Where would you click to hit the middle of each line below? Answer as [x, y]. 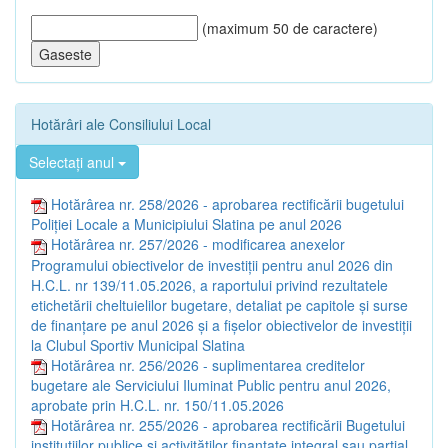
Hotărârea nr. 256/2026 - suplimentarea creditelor [208, 364]
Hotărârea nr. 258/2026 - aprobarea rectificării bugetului [227, 203]
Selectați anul [73, 161]
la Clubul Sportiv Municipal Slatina [138, 344]
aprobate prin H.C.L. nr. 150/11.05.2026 [157, 404]
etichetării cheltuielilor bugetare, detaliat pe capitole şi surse [219, 304]
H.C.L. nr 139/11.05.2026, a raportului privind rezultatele [209, 284]
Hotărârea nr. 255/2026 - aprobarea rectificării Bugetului [228, 424]
